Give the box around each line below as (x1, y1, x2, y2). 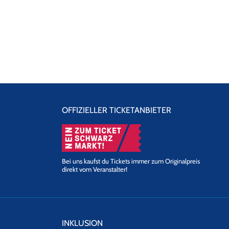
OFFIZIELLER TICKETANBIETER (61, 105, 171, 115)
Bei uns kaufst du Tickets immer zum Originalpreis (61, 156, 200, 165)
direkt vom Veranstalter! (61, 165, 127, 173)
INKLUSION (61, 218, 103, 228)
